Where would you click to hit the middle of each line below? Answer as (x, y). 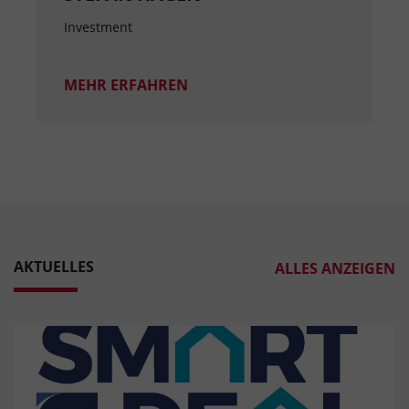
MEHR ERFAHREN (126, 84)
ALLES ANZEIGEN (335, 268)
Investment (98, 26)
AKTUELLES (54, 266)
